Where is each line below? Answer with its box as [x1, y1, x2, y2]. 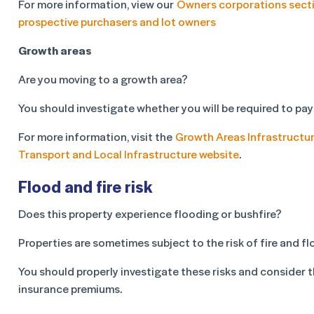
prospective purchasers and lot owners [18, 13, 219, 29]
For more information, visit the [18, 128, 175, 144]
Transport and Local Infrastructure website [18, 146, 239, 162]
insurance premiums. [18, 280, 122, 296]
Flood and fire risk [18, 175, 152, 198]
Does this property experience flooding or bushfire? [18, 205, 282, 221]
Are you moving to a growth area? [18, 71, 188, 87]
